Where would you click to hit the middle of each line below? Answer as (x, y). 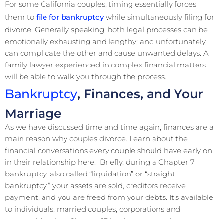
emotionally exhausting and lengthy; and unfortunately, (106, 41)
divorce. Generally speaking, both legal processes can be (106, 30)
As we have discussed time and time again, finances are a (109, 127)
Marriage (33, 113)
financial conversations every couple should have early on (109, 150)
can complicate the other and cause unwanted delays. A (107, 53)
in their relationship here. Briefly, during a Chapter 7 (100, 162)
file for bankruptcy (70, 17)
